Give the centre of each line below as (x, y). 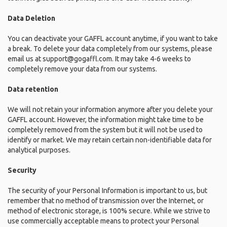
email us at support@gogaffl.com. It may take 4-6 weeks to (99, 59)
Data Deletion (31, 18)
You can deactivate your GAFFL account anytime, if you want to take (113, 39)
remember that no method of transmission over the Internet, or (106, 201)
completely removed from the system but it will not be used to (105, 130)
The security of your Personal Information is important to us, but (107, 191)
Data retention (33, 89)
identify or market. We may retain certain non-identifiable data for (110, 140)
